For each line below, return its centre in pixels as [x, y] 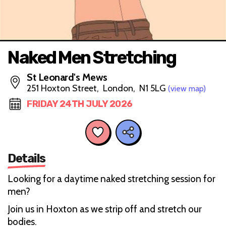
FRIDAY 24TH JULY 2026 [80, 104]
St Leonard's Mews [67, 77]
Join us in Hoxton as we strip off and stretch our [105, 209]
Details [26, 158]
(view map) [187, 89]
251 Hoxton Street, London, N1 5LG [97, 88]
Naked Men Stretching [92, 58]
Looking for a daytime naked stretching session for [111, 179]
